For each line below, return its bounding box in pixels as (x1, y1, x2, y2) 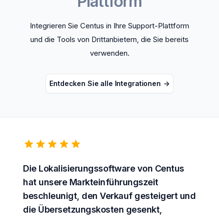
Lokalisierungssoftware (39, 163, 135, 174)
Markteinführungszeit (69, 177, 158, 188)
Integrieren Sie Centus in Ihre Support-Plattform (30, 21, 189, 31)
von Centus (135, 163, 184, 174)
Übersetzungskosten (38, 204, 124, 215)
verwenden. (89, 48, 130, 58)
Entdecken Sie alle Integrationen (49, 79, 161, 88)
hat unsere (23, 177, 69, 188)
